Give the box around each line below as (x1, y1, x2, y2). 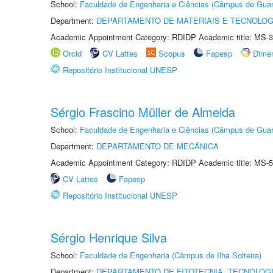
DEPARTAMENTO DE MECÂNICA (96, 140, 219, 152)
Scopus (158, 48, 185, 59)
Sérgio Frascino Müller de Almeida (51, 103, 235, 121)
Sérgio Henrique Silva (51, 229, 167, 246)
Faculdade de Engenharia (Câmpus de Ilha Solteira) (80, 249, 261, 261)
